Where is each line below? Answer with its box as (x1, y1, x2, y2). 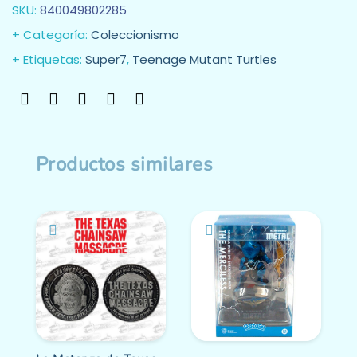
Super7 (85, 51, 127, 68)
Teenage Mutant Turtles (132, 51, 277, 68)
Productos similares (35, 151, 214, 177)
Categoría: (23, 26, 91, 43)
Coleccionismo (91, 26, 179, 43)
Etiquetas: (23, 51, 85, 68)
